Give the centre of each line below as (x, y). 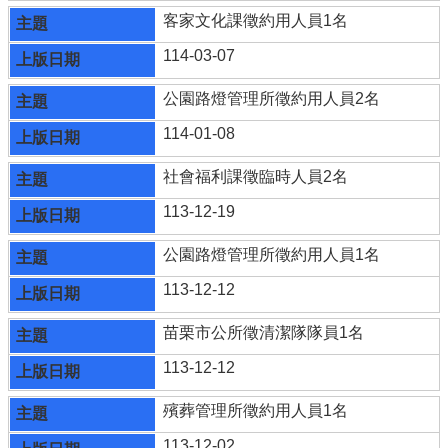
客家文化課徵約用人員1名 (256, 20)
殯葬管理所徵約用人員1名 (256, 410)
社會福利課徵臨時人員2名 (256, 176)
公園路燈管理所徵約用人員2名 (272, 98)
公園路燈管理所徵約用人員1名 (272, 254)
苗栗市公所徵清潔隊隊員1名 (264, 332)
